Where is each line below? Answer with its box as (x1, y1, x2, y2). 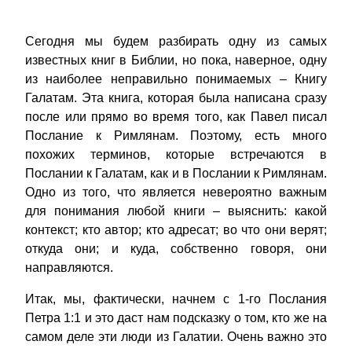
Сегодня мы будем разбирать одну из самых (25, 35, 327, 49)
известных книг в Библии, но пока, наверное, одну (25, 53, 327, 68)
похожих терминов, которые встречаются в (25, 148, 327, 162)
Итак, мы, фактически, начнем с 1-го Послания (25, 292, 327, 306)
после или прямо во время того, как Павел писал (25, 110, 327, 124)
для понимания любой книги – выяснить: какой (25, 204, 327, 218)
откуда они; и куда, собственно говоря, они (25, 242, 327, 256)
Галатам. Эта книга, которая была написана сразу (25, 91, 327, 105)
